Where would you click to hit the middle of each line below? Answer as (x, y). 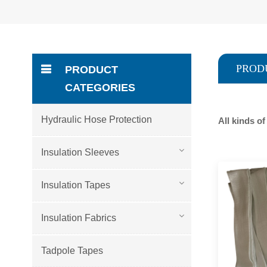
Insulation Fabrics (78, 218)
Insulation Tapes (75, 185)
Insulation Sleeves (80, 152)
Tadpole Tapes (72, 250)
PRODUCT (91, 69)
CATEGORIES (100, 87)
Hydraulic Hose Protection (96, 119)
